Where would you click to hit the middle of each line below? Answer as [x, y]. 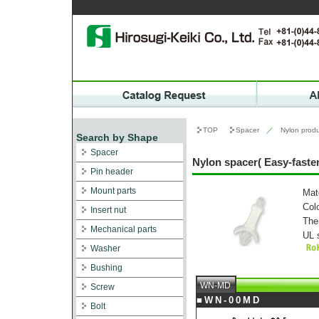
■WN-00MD [235, 300]
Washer [105, 249]
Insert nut [108, 210]
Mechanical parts [124, 229]
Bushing [106, 268]
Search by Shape [117, 137]
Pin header [112, 172]
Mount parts [113, 191]
